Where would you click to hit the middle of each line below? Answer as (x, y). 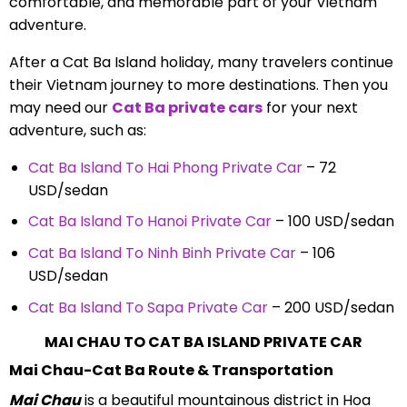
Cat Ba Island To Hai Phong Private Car (165, 167)
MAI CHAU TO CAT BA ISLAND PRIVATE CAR (203, 342)
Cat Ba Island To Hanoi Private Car (149, 222)
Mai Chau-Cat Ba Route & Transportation (171, 370)
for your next (310, 107)
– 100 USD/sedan (333, 222)
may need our (60, 107)
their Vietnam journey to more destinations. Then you (198, 84)
